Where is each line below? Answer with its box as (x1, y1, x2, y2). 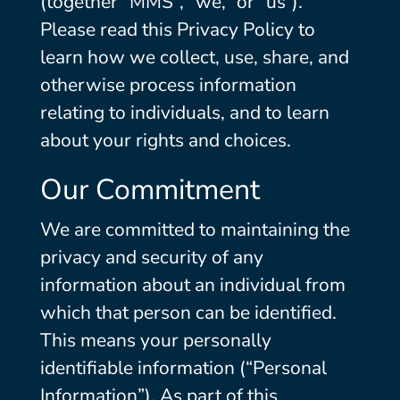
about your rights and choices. (39, 128, 291, 153)
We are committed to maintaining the (39, 217, 350, 242)
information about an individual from (39, 272, 346, 297)
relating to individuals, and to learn (39, 100, 329, 125)
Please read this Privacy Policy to (39, 17, 315, 42)
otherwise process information (39, 72, 296, 97)
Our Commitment (39, 171, 260, 209)
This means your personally (39, 328, 271, 353)
